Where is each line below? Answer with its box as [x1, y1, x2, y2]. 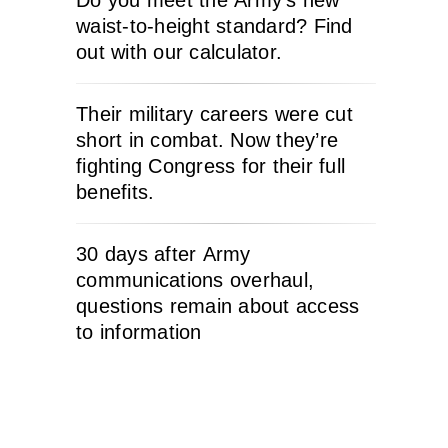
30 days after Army [76, 243, 251, 265]
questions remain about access [76, 295, 360, 317]
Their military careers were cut [76, 103, 353, 125]
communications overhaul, [76, 269, 314, 291]
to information [76, 321, 202, 343]
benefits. [76, 181, 155, 203]
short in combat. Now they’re [76, 129, 338, 151]
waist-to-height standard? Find [76, 15, 353, 37]
